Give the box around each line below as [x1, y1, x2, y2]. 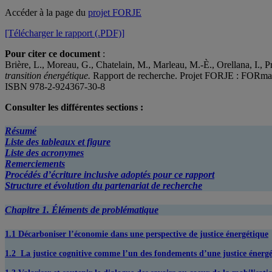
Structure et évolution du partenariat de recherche [5, 180, 202, 191]
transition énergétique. [5, 70, 90, 81]
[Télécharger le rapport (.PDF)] [5, 28, 124, 38]
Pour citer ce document [5, 49, 100, 59]
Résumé [5, 126, 36, 137]
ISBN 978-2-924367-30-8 [5, 81, 105, 92]
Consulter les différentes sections [5, 102, 138, 112]
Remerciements [5, 158, 65, 169]
